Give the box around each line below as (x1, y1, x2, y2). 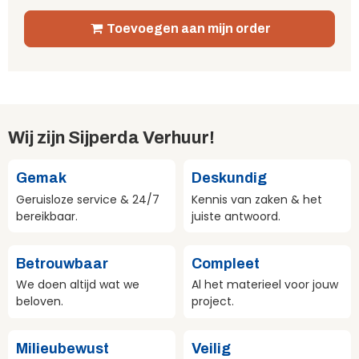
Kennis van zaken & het (192, 191, 322, 208)
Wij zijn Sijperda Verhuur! (8, 128, 215, 148)
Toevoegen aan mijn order (107, 22, 272, 36)
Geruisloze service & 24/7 (16, 191, 159, 208)
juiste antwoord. (192, 208, 280, 224)
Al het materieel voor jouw (192, 276, 338, 293)
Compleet (192, 255, 260, 272)
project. (192, 293, 234, 310)
